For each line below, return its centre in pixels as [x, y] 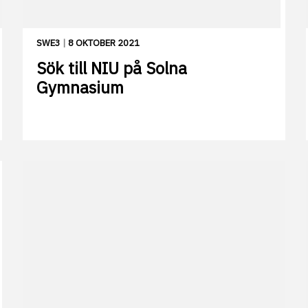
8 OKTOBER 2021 [104, 43]
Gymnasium [80, 88]
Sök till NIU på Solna [112, 68]
